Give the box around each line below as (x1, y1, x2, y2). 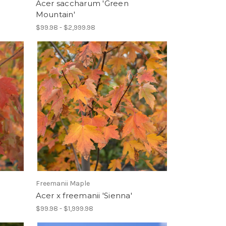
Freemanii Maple (35, 179, 90, 188)
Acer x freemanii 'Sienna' (35, 191, 132, 201)
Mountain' (35, 10, 75, 20)
